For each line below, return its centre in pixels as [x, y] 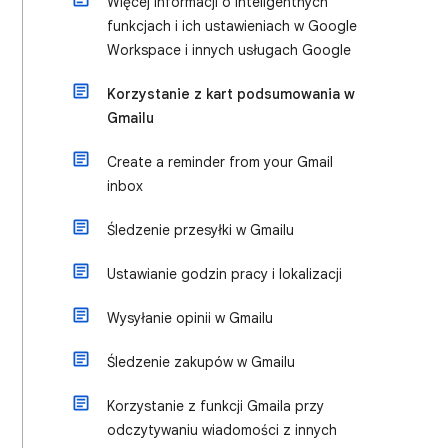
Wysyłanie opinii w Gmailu [190, 318]
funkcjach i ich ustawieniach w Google [232, 26]
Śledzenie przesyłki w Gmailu [200, 230]
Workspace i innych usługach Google [229, 50]
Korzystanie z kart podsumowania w [231, 94]
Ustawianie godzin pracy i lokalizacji [224, 274]
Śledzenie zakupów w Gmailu [201, 362]
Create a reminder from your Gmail [220, 162]
